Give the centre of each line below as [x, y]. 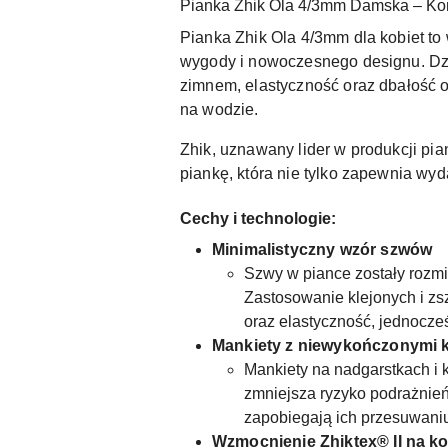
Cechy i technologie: [258, 218]
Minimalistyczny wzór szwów [322, 249]
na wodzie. [219, 109]
